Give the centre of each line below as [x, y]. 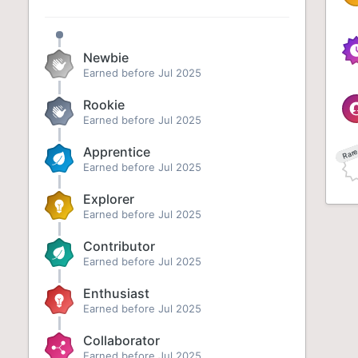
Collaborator [122, 340]
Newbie [106, 58]
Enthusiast [117, 293]
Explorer [109, 199]
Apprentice [117, 152]
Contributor [119, 246]
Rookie [104, 105]
